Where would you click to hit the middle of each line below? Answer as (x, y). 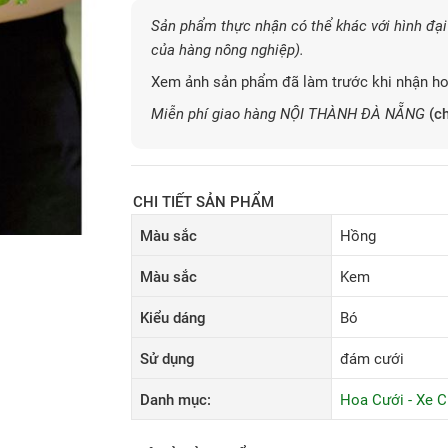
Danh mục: (176, 400)
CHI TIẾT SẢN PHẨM (204, 202)
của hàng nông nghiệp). (228, 50)
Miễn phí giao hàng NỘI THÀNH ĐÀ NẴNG (288, 114)
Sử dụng (168, 359)
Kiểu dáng (173, 318)
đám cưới (372, 359)
